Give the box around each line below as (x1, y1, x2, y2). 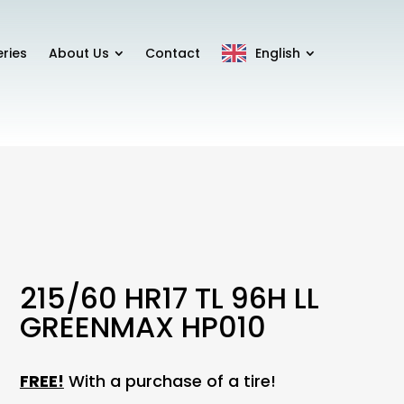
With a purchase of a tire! (63, 370, 276, 393)
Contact (144, 43, 200, 62)
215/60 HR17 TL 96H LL (19, 278, 319, 319)
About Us (48, 43, 109, 62)
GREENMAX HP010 (19, 307, 266, 348)
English (254, 43, 300, 62)
